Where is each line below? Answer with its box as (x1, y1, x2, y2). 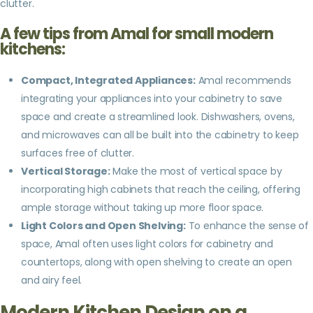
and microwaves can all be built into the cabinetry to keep (21, 127, 299, 142)
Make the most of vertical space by (110, 163, 282, 178)
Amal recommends (195, 73, 291, 87)
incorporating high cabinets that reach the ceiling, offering (21, 182, 300, 196)
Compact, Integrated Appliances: (21, 73, 196, 87)
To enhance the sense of (185, 218, 310, 233)
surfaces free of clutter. (21, 145, 135, 160)
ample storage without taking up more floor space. (21, 200, 264, 214)
